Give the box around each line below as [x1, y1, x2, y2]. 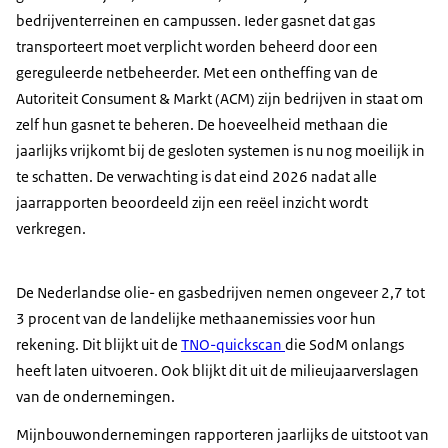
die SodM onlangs [285, 335, 404, 355]
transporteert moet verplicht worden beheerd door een [16, 37, 378, 57]
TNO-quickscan [181, 335, 285, 355]
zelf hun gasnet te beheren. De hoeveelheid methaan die [16, 115, 388, 135]
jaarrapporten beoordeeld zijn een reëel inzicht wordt [16, 193, 368, 213]
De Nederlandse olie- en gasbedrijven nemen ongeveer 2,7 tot [16, 283, 425, 303]
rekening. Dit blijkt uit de [16, 335, 181, 355]
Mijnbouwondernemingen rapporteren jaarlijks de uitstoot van [16, 425, 429, 445]
